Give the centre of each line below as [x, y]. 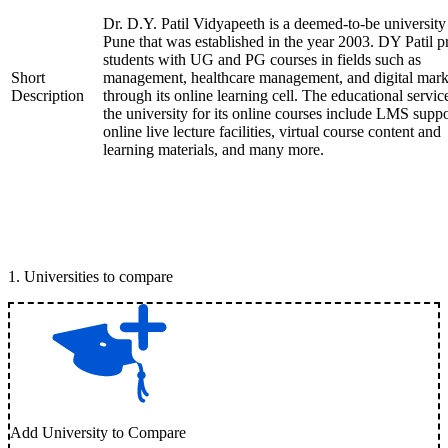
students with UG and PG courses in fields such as [262, 59]
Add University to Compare [98, 432]
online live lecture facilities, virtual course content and [272, 131]
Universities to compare [98, 276]
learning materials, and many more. [215, 149]
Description [47, 95]
